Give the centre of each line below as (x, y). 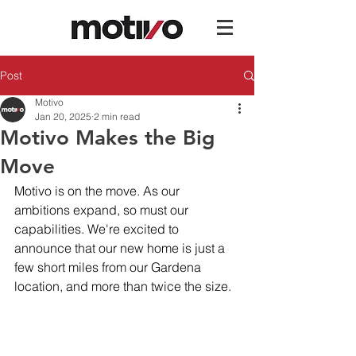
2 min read (117, 116)
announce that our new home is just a (121, 248)
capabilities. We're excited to (98, 229)
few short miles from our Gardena (109, 267)
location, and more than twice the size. (123, 286)
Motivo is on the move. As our (99, 191)
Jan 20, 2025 (63, 116)
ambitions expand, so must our (103, 210)
